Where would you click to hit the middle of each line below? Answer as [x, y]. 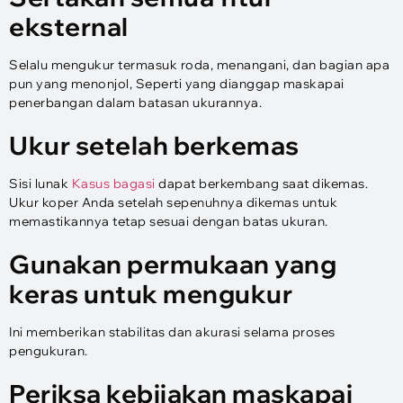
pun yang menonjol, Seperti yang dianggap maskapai [177, 83]
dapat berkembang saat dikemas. [261, 183]
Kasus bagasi [113, 183]
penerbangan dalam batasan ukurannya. [135, 102]
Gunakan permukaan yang [173, 264]
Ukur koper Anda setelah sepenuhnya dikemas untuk [173, 202]
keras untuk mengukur [151, 293]
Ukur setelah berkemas [154, 145]
